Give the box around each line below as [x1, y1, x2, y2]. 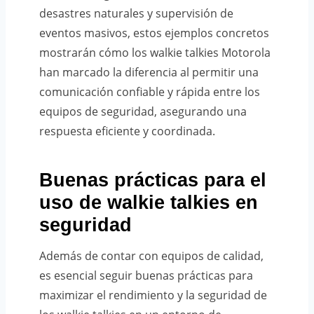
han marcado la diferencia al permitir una [39, 64, 259, 80]
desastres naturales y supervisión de [39, 5, 233, 21]
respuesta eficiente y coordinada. [39, 123, 215, 139]
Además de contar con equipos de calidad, [39, 247, 264, 264]
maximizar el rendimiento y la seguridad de [39, 287, 267, 303]
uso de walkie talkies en [39, 192, 258, 214]
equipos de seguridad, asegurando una [39, 103, 247, 119]
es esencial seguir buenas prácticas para [39, 267, 253, 283]
